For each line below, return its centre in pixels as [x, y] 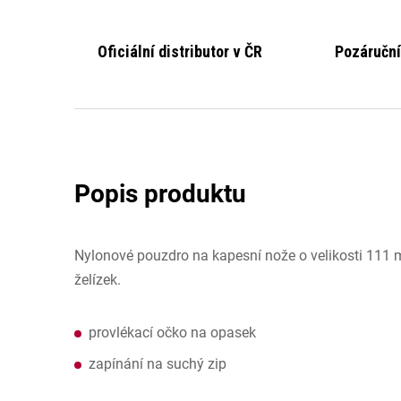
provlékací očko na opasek [172, 332]
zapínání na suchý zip [158, 363]
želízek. [98, 279]
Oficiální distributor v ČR [179, 51]
